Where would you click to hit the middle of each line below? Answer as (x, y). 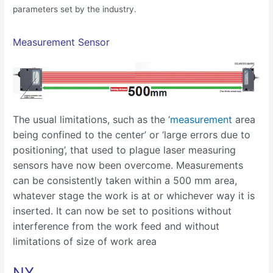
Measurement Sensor (62, 42)
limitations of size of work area (85, 242)
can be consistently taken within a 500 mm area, (125, 181)
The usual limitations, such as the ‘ (92, 120)
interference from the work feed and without (116, 226)
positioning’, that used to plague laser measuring (125, 150)
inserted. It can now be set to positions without (122, 211)
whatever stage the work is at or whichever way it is (134, 196)
